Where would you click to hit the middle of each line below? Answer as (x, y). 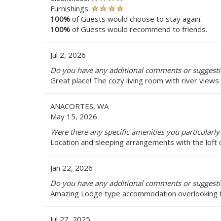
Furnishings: (71, 8)
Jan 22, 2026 (72, 167)
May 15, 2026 (74, 116)
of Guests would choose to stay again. (136, 18)
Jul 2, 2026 (68, 55)
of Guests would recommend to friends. (139, 29)
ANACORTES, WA (79, 106)
